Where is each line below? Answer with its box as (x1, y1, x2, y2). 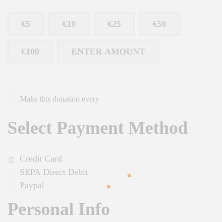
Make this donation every (19, 95, 101, 104)
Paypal (20, 180, 44, 191)
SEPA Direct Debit (20, 167, 88, 177)
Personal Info (7, 199, 110, 220)
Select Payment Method (7, 118, 188, 138)
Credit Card (20, 154, 62, 164)
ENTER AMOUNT (71, 47, 145, 57)
